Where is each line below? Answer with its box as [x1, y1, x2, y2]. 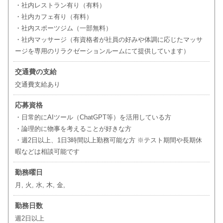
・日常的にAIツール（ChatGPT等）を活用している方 [14, 113, 171, 121]
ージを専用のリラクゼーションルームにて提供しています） [14, 47, 190, 55]
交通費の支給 [14, 68, 57, 76]
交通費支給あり [14, 81, 60, 89]
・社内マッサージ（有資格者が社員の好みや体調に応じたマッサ [14, 36, 203, 44]
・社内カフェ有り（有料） [14, 13, 93, 21]
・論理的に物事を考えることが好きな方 [14, 125, 131, 133]
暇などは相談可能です [14, 148, 80, 156]
